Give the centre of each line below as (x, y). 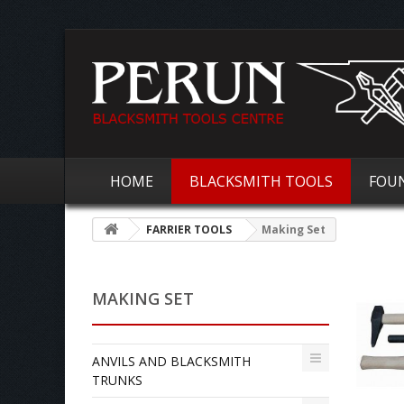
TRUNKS (117, 380)
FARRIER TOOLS (189, 230)
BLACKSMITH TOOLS (261, 181)
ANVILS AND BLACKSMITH (171, 361)
